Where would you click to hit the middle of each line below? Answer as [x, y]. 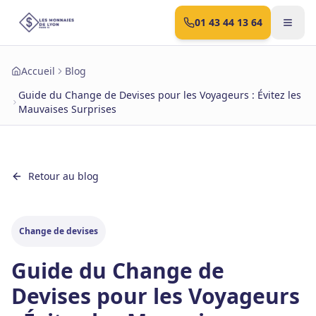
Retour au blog [63, 176]
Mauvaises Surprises [68, 109]
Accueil [38, 71]
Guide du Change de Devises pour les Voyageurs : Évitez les [160, 95]
